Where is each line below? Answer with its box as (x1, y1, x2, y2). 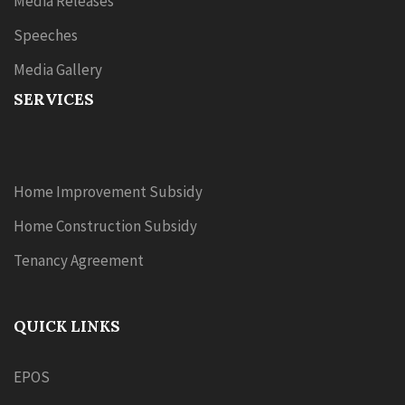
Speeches (14, 25, 78, 45)
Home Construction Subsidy (14, 216, 197, 236)
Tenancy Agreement (14, 250, 144, 270)
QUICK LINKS (14, 316, 120, 336)
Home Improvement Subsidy (14, 182, 202, 202)
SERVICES (14, 89, 94, 109)
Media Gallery (14, 60, 102, 80)
